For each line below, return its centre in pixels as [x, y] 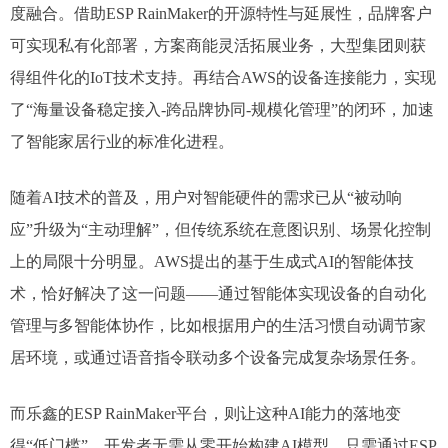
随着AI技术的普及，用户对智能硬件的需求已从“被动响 [206, 197]
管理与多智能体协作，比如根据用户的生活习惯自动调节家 [218, 325]
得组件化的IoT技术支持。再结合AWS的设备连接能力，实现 [223, 77]
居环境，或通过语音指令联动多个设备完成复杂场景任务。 [218, 357]
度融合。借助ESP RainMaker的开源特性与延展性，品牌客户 [221, 13]
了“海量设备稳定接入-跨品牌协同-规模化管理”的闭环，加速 [222, 109]
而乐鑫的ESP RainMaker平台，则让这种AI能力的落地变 [205, 413]
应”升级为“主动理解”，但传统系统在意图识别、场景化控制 [220, 229]
